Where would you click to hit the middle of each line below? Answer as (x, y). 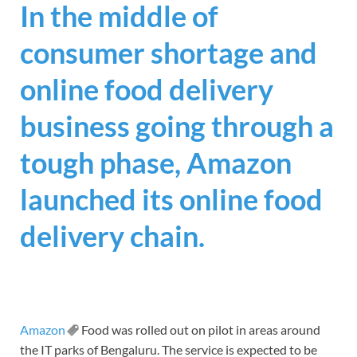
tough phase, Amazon (156, 163)
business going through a (177, 126)
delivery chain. (112, 236)
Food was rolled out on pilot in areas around (200, 329)
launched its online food (171, 200)
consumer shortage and (169, 53)
